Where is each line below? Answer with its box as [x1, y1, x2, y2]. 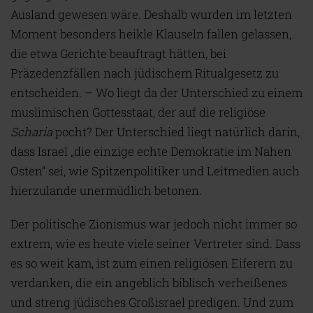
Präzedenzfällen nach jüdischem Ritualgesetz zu [10, 65, 279, 82]
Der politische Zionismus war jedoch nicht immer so [10, 216, 297, 233]
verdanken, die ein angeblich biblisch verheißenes [10, 275, 287, 291]
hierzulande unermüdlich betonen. [10, 182, 202, 199]
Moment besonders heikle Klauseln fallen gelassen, [10, 26, 291, 43]
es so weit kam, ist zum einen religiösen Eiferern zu [10, 255, 293, 272]
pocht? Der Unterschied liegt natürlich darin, [52, 124, 300, 140]
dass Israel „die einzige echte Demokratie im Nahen [10, 143, 291, 160]
